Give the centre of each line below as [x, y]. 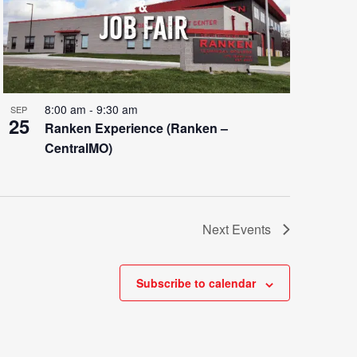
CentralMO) [78, 148]
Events [251, 229]
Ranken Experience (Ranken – [136, 128]
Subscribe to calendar [196, 283]
